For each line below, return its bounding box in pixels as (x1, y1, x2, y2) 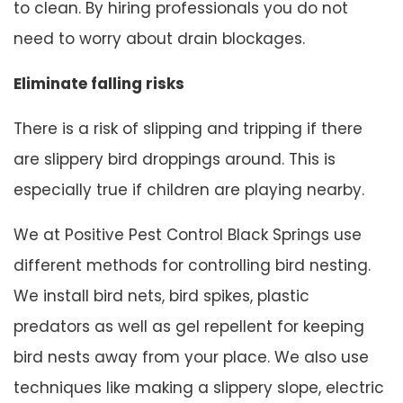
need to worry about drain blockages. (13, 27, 305, 49)
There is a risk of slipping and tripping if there (13, 117, 363, 139)
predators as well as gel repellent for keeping (13, 315, 364, 337)
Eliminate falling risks (13, 72, 184, 94)
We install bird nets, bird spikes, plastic (13, 284, 309, 307)
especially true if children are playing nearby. (13, 178, 364, 201)
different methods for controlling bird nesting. (13, 254, 371, 276)
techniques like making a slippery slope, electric (13, 376, 384, 399)
